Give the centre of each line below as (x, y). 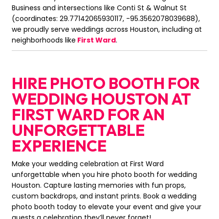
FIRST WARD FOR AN (88, 115)
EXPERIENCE (59, 146)
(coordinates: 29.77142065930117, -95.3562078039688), (106, 19)
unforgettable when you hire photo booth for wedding (104, 175)
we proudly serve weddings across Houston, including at (107, 30)
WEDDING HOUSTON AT (101, 99)
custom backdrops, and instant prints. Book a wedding (104, 196)
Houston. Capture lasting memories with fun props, (99, 186)
